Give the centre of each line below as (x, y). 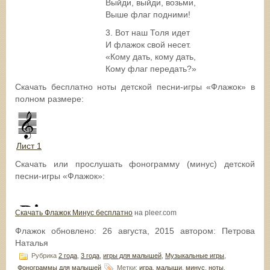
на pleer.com (155, 212)
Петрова (239, 231)
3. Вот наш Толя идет (148, 32)
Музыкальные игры (195, 255)
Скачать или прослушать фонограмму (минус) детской (135, 164)
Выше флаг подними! (148, 14)
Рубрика (44, 255)
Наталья (32, 243)
